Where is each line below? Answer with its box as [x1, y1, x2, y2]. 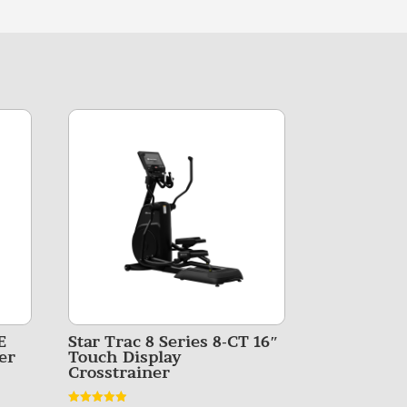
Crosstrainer [68, 362, 171, 382]
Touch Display [68, 346, 183, 366]
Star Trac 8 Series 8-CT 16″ [68, 331, 279, 351]
